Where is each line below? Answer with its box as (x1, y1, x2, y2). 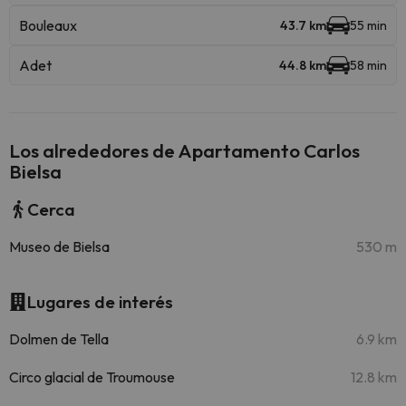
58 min (350, 57, 387, 73)
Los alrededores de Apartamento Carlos (9, 139, 360, 162)
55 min (350, 17, 387, 34)
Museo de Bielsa (9, 237, 110, 256)
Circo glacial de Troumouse (9, 368, 175, 386)
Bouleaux (19, 16, 77, 34)
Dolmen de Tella (9, 330, 109, 348)
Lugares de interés (27, 291, 173, 313)
